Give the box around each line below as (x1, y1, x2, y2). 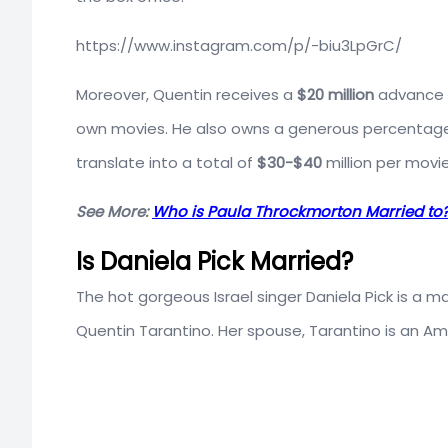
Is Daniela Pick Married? (76, 244, 353, 278)
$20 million (293, 83, 374, 105)
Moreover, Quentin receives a (76, 83, 293, 105)
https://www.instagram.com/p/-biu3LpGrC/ (76, 34, 402, 56)
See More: (76, 200, 152, 222)
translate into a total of (76, 151, 257, 173)
